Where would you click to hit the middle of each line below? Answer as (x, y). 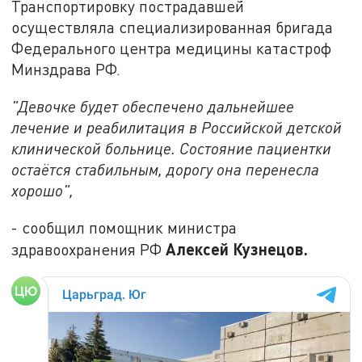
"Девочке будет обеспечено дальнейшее (153, 107)
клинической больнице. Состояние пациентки (172, 149)
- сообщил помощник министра (124, 227)
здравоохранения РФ (89, 249)
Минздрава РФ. (66, 69)
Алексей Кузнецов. (237, 248)
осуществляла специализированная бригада (173, 27)
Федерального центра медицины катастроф (172, 48)
